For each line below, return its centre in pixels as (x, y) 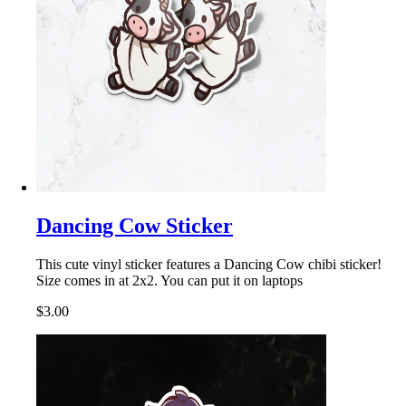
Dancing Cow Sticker (135, 226)
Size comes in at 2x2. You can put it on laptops (169, 281)
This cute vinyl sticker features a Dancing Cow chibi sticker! (209, 265)
